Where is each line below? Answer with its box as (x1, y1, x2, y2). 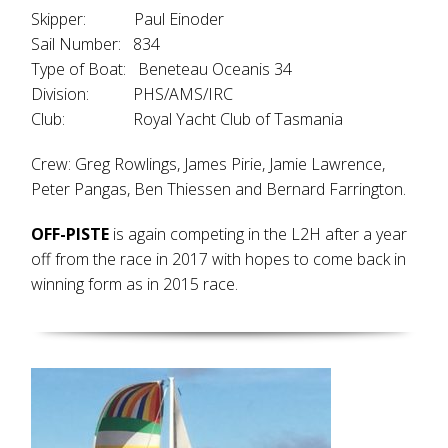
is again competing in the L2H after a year (113, 223, 408, 245)
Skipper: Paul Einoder (31, 8, 225, 30)
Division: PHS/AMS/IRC (31, 83, 234, 105)
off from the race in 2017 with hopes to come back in (31, 248, 407, 270)
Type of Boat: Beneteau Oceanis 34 (31, 58, 293, 80)
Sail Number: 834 (31, 33, 161, 55)
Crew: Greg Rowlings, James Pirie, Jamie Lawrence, (31, 153, 386, 175)
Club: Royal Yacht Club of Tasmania (31, 108, 344, 130)
